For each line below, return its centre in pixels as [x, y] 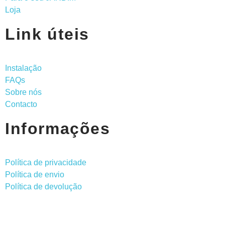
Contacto [21, 104]
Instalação [23, 68]
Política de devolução [43, 186]
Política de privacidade [46, 162]
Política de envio [35, 174]
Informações [58, 128]
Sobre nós [23, 92]
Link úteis [47, 34]
